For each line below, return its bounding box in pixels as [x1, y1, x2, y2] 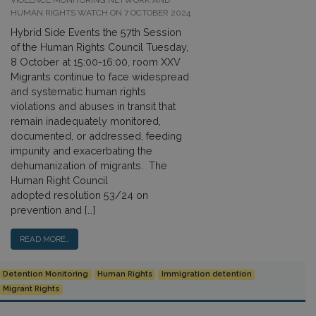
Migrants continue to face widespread [11, 71, 189, 83]
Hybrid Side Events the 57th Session [11, 26, 181, 38]
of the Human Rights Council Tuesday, [11, 41, 188, 53]
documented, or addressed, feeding [11, 130, 182, 142]
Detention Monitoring [3, 269, 89, 279]
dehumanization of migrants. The [11, 159, 167, 171]
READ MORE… [20, 234, 69, 244]
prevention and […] [11, 204, 95, 216]
